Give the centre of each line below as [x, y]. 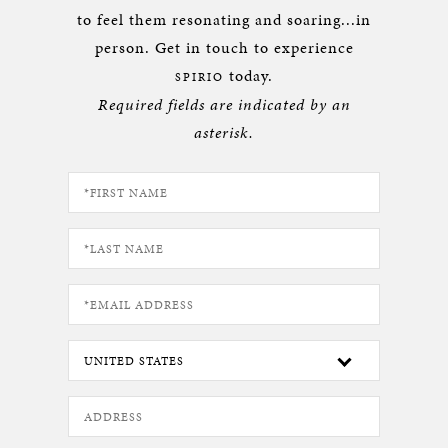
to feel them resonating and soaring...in [224, 19]
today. [248, 75]
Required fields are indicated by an [224, 104]
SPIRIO [199, 77]
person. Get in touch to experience [224, 47]
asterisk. [224, 132]
